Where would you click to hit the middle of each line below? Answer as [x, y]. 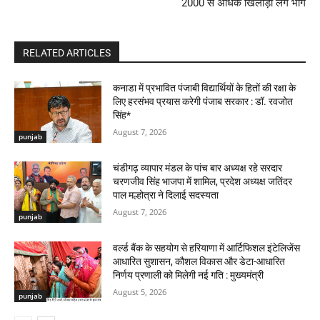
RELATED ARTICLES [67, 53]
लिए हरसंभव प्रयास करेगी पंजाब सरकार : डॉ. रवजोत [203, 102]
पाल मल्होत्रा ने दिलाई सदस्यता [166, 195]
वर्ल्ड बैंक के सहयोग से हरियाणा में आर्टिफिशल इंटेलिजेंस [207, 247]
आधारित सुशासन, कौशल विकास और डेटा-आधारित [199, 261]
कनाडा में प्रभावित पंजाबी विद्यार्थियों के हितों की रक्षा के [205, 88]
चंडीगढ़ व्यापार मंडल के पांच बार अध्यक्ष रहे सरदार [198, 168]
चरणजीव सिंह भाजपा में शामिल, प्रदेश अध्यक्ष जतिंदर [203, 182]
